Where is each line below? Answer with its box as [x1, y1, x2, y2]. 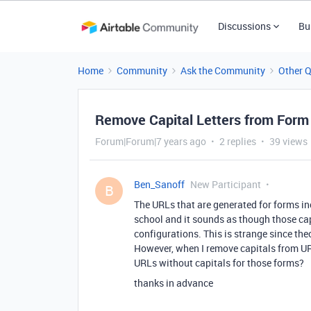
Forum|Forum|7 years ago [95, 135, 206, 148]
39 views [269, 135, 308, 148]
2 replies [219, 135, 256, 148]
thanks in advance [134, 276, 213, 289]
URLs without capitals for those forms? [134, 256, 304, 269]
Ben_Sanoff [134, 178, 185, 191]
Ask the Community [180, 64, 265, 77]
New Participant [190, 178, 261, 191]
